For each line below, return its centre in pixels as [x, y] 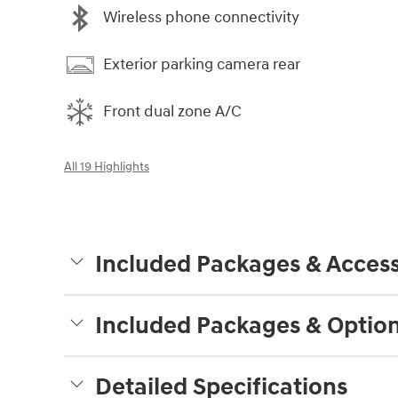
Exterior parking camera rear [202, 65]
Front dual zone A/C [172, 112]
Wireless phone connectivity [201, 18]
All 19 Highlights [107, 167]
